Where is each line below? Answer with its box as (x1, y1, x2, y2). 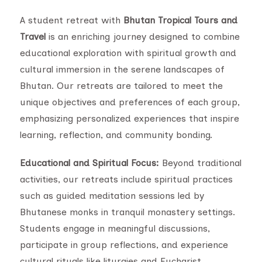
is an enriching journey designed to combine (46, 31, 240, 42)
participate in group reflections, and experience (20, 239, 228, 250)
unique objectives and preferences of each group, (20, 96, 240, 108)
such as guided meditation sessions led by (20, 190, 204, 201)
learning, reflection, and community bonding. (20, 129, 212, 140)
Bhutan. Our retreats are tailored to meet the (20, 80, 223, 91)
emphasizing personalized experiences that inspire (20, 113, 239, 124)
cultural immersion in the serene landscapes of (20, 64, 225, 75)
